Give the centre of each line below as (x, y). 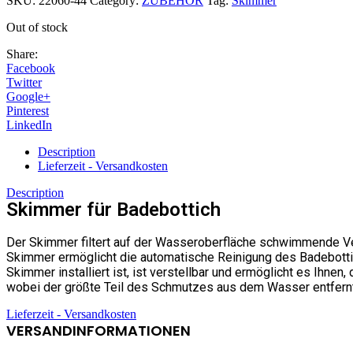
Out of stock (37, 27)
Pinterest (28, 110)
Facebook (31, 68)
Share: (22, 54)
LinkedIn (29, 124)
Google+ (28, 96)
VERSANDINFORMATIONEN (98, 330)
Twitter (24, 82)
